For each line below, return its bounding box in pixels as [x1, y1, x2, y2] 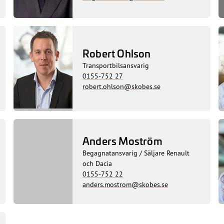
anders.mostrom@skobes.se [82, 180, 168, 189]
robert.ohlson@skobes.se [82, 81, 161, 90]
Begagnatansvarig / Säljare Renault [82, 148, 190, 157]
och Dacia [82, 159, 112, 168]
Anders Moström [82, 133, 162, 148]
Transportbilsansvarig [82, 60, 149, 69]
